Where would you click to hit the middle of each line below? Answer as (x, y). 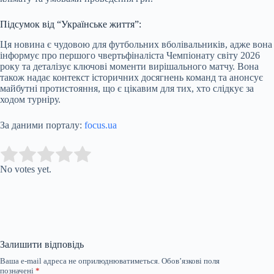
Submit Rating (126, 154)
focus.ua (101, 125)
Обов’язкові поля (191, 261)
